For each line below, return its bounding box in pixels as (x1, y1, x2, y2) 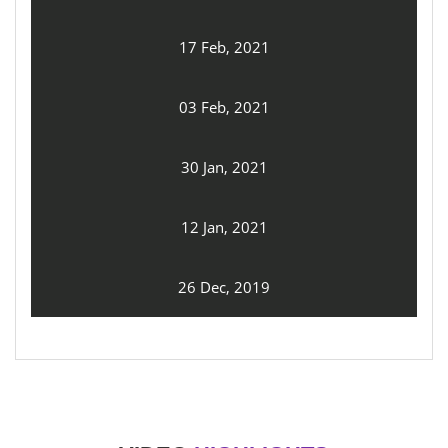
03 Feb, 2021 (178, 97, 270, 118)
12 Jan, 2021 (180, 217, 268, 238)
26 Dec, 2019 (178, 277, 270, 298)
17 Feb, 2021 (178, 37, 270, 58)
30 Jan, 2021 (180, 157, 268, 178)
